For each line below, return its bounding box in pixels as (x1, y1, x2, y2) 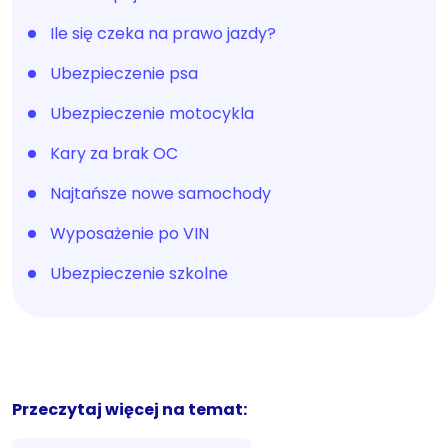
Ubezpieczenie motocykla (50, 101, 254, 125)
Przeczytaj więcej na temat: (12, 397, 247, 421)
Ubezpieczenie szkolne (50, 261, 228, 285)
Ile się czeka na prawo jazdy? (50, 21, 276, 45)
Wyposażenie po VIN (50, 221, 209, 245)
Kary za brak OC (50, 141, 178, 165)
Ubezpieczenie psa (50, 61, 198, 85)
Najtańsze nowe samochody (50, 181, 271, 205)
